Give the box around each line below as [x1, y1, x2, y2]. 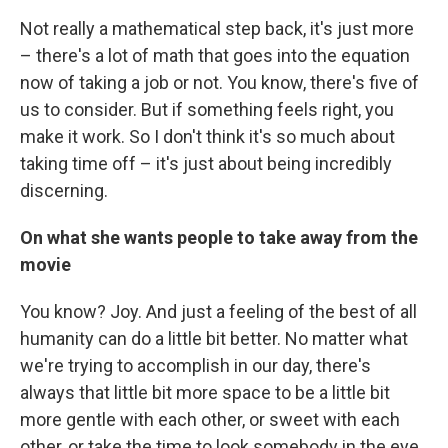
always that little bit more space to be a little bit [20, 382, 390, 403]
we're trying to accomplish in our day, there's [20, 355, 371, 376]
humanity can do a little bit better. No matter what [20, 328, 408, 349]
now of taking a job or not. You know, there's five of [20, 72, 419, 93]
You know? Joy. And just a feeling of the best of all [20, 301, 417, 322]
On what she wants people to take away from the [20, 227, 418, 248]
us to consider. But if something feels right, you [20, 99, 394, 120]
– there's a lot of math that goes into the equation [20, 45, 410, 66]
